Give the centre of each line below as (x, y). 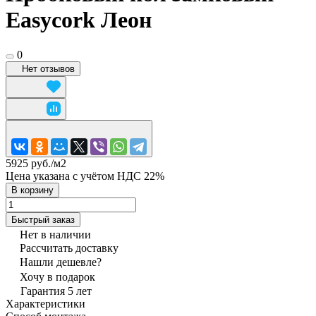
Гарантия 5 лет (56, 291)
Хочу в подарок (57, 276)
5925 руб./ (30, 163)
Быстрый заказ (43, 219)
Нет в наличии (55, 234)
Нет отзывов (48, 68)
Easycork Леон (79, 20)
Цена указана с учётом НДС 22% (85, 176)
